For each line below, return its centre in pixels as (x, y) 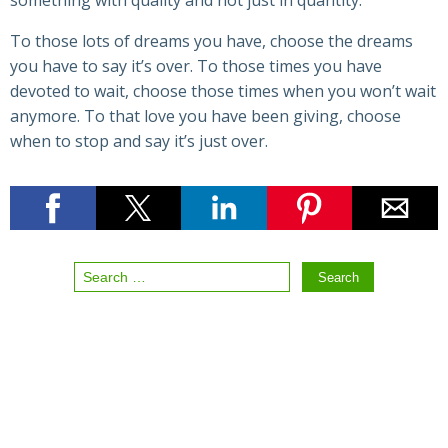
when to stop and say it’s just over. (139, 141)
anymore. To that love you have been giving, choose (205, 116)
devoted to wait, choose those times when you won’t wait (223, 91)
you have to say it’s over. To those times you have (196, 66)
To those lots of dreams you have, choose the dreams (211, 41)
